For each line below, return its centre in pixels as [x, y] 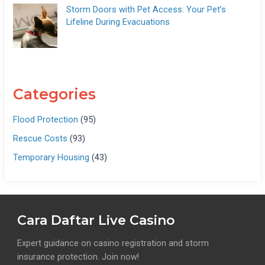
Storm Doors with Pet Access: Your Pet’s [146, 10]
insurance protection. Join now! [78, 257]
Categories [55, 94]
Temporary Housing [51, 158]
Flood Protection [46, 120]
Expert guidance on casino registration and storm [113, 243]
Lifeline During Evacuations [118, 22]
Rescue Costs [41, 139]
